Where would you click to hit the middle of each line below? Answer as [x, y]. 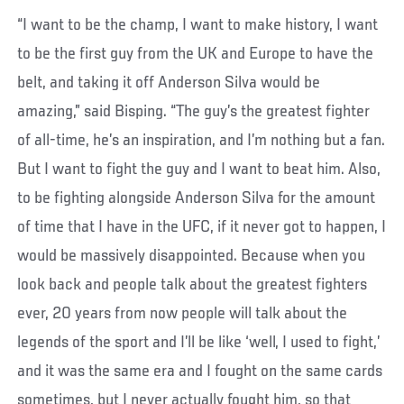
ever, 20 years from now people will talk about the [183, 314]
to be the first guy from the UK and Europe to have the [196, 55]
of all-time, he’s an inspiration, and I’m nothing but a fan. [202, 141]
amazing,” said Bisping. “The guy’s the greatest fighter [194, 112]
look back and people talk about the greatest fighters [193, 285]
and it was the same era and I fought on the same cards [200, 372]
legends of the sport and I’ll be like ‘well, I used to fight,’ [199, 343]
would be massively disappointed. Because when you [192, 257]
